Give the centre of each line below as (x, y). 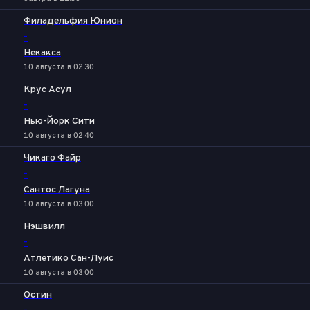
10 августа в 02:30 (59, 67)
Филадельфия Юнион (73, 21)
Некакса (42, 53)
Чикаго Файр (52, 158)
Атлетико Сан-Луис (69, 258)
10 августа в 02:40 (59, 136)
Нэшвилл (44, 227)
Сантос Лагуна (57, 190)
